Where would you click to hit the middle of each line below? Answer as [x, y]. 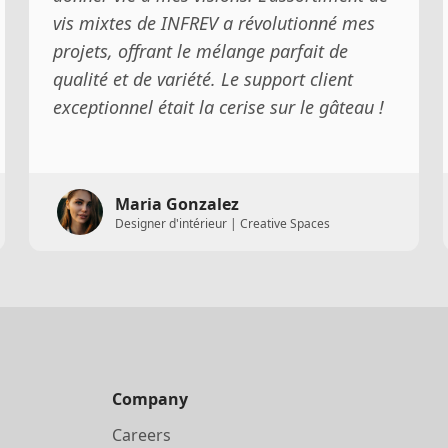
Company [150, 398]
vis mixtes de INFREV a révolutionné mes [214, 22]
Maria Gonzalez [177, 203]
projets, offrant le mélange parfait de [201, 50]
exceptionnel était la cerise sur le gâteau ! [219, 106]
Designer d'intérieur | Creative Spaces [223, 223]
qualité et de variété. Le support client [203, 78]
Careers [141, 434]
